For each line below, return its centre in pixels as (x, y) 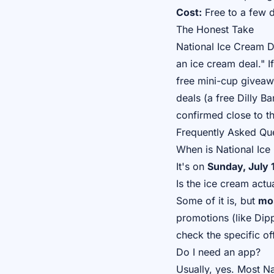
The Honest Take (215, 29)
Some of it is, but (217, 201)
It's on (192, 166)
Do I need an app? (218, 252)
